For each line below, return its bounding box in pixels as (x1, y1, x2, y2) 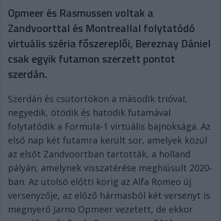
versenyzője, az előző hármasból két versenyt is (8, 189, 210, 201)
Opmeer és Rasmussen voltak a (8, 4, 153, 21)
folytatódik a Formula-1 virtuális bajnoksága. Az (8, 120, 211, 132)
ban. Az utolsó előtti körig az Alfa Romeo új (8, 176, 191, 187)
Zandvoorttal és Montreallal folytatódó (8, 20, 195, 37)
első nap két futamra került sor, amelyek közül (8, 134, 207, 146)
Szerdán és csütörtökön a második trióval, (8, 93, 187, 105)
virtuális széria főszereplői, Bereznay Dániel (8, 35, 211, 52)
